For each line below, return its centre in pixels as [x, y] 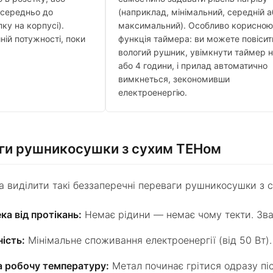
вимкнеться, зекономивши [174, 79]
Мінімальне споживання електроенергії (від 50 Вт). [148, 240]
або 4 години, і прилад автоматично [193, 66]
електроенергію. [153, 93]
